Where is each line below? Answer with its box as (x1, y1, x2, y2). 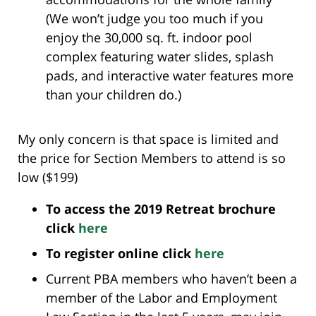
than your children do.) (46, 85, 181, 103)
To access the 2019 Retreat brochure (46, 200, 276, 217)
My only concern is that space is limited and (18, 130, 279, 147)
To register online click (46, 244, 195, 262)
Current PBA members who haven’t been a (46, 269, 297, 287)
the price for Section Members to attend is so (18, 149, 286, 166)
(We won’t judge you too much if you (46, 9, 263, 27)
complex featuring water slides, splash (46, 47, 274, 65)
